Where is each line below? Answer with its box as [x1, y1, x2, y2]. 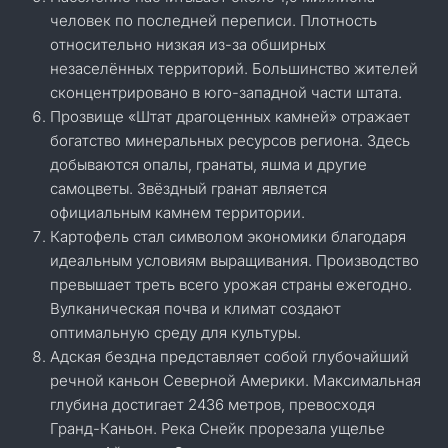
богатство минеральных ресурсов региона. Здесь [50, 131, 410, 150]
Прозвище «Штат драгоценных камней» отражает [50, 107, 410, 126]
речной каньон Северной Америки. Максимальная [50, 371, 421, 390]
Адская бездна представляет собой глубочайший [50, 347, 409, 366]
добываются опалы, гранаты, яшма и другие [50, 155, 367, 174]
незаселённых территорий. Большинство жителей [50, 59, 418, 78]
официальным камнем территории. [50, 203, 305, 222]
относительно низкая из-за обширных [50, 35, 326, 54]
